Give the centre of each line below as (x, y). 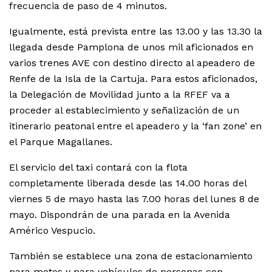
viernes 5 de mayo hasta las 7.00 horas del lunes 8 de (134, 199)
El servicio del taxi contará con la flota (98, 167)
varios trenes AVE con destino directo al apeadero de (132, 63)
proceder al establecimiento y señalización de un (124, 110)
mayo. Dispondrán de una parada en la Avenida (120, 214)
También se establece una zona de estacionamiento (131, 256)
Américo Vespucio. (52, 230)
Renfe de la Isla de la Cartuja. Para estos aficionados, (133, 78)
